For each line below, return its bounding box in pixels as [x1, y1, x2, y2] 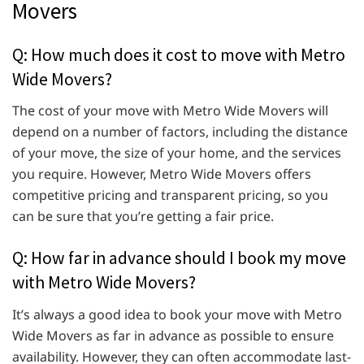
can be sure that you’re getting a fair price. [12, 207, 274, 226]
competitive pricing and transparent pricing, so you [12, 186, 328, 205]
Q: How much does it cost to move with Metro [12, 43, 345, 66]
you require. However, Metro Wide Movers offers [12, 165, 311, 184]
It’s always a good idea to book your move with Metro [12, 305, 342, 324]
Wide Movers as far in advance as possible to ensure [12, 327, 334, 345]
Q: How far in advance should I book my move [12, 247, 346, 270]
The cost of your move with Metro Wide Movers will [12, 102, 328, 120]
